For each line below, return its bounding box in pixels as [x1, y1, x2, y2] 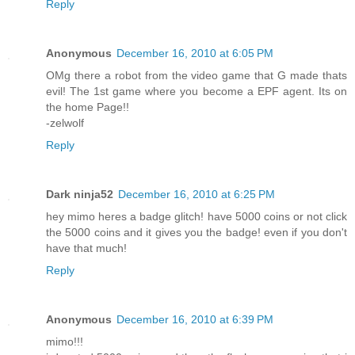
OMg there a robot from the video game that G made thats [46, 68, 347, 82]
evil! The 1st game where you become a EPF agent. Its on [46, 84, 347, 97]
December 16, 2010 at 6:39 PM [116, 312, 273, 326]
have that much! [46, 241, 127, 254]
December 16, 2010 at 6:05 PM [116, 46, 273, 59]
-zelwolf [46, 116, 84, 129]
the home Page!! [46, 100, 129, 113]
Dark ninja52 [46, 187, 113, 200]
